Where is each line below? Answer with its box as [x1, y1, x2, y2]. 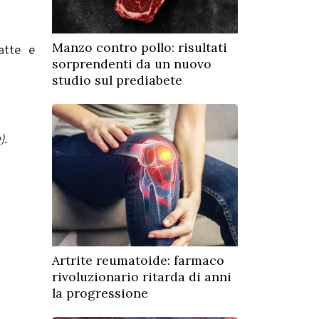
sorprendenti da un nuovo [52, 55, 211, 72]
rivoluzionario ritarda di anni [52, 268, 231, 285]
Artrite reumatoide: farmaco [52, 251, 224, 268]
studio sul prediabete [52, 71, 182, 88]
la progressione [52, 284, 148, 301]
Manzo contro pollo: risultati [52, 38, 227, 56]
